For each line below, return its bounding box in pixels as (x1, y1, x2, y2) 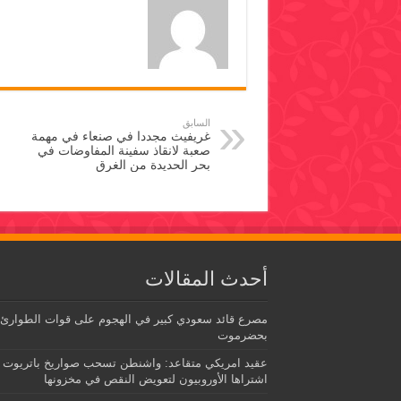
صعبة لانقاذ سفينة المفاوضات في (37, 143, 210, 158)
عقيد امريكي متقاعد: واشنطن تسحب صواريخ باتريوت (2, 356, 268, 371)
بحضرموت (217, 328, 268, 343)
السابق (182, 117, 210, 129)
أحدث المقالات (144, 268, 268, 291)
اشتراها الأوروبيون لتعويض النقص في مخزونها (43, 372, 268, 387)
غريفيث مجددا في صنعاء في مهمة (30, 129, 210, 144)
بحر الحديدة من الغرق (95, 158, 210, 173)
